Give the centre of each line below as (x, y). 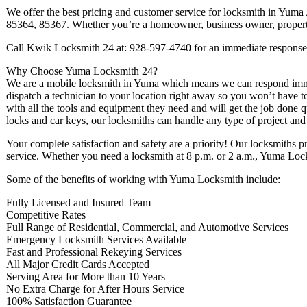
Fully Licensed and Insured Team (78, 202)
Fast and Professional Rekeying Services (94, 251)
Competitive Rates (46, 214)
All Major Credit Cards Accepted (78, 264)
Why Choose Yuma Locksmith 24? (82, 71)
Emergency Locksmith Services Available (96, 239)
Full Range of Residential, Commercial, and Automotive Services (147, 227)
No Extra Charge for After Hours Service (95, 288)
